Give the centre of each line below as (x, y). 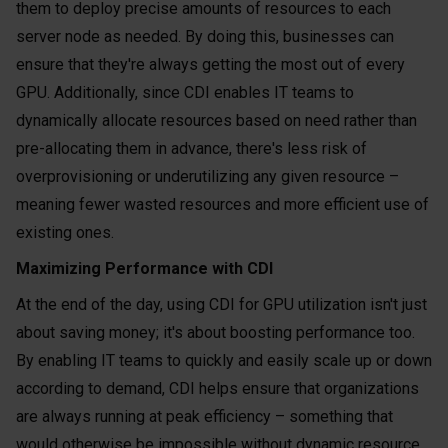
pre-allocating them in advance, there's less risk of (191, 148)
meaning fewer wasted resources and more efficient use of (222, 204)
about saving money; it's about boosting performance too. (215, 332)
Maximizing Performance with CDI (144, 268)
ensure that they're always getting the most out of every (210, 64)
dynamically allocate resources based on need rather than (216, 120)
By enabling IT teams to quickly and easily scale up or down (224, 360)
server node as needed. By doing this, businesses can (205, 36)
